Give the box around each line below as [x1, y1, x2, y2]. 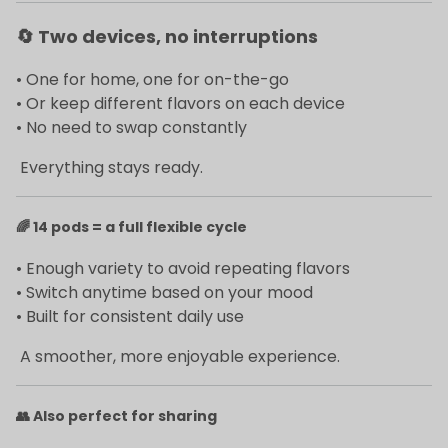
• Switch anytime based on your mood [16, 280, 313, 304]
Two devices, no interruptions [38, 24, 318, 49]
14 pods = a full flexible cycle [33, 217, 247, 237]
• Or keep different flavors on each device [16, 92, 345, 115]
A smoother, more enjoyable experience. [16, 344, 340, 368]
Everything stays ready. [16, 156, 203, 179]
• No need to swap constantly [16, 116, 247, 139]
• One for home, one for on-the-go [16, 68, 289, 91]
